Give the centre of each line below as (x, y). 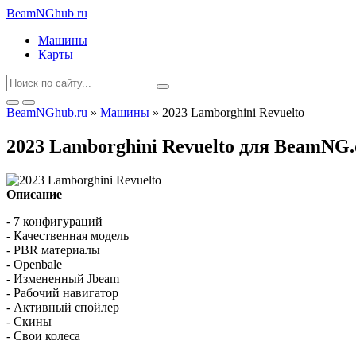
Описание (34, 194)
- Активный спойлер (63, 307)
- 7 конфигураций (54, 221)
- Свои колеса (43, 335)
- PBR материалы (53, 250)
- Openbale (34, 264)
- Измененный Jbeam (63, 278)
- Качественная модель (68, 235)
